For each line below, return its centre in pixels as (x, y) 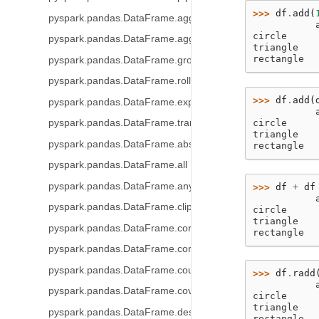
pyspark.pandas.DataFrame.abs (121, 144)
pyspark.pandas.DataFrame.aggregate (136, 39)
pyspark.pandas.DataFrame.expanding (136, 102)
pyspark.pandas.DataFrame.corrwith (130, 249)
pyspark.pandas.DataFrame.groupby (131, 60)
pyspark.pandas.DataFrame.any (121, 186)
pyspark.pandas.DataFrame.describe (132, 312)
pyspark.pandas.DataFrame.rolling (126, 81)
